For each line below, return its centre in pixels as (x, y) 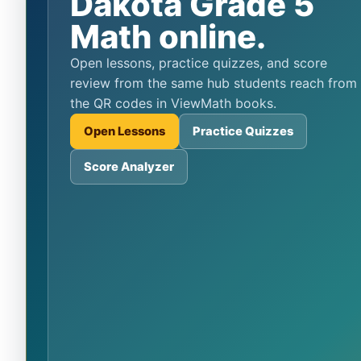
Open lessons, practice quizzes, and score (75, 62)
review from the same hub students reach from (213, 83)
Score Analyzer (129, 166)
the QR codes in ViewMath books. (173, 103)
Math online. (168, 36)
